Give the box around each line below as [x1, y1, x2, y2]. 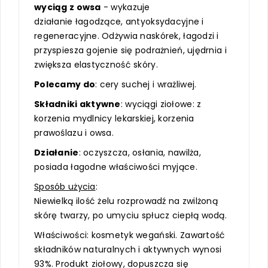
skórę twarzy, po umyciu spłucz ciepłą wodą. [34, 209, 227, 221]
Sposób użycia [34, 180, 96, 193]
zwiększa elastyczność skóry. [34, 58, 158, 71]
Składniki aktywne [34, 98, 121, 110]
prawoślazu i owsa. [34, 126, 114, 139]
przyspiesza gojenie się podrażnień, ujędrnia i [34, 44, 227, 56]
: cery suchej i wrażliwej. [95, 78, 197, 90]
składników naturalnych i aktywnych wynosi [34, 243, 222, 255]
